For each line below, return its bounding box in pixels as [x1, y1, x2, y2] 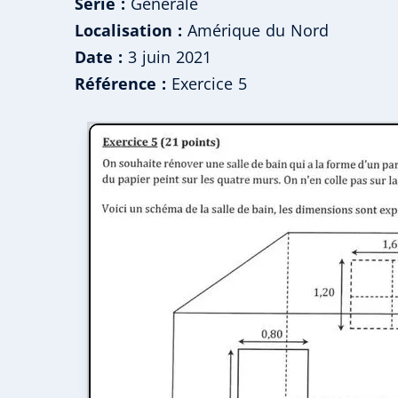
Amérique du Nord [181, 20, 329, 42]
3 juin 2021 [122, 46, 211, 68]
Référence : [75, 73, 166, 95]
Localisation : [75, 20, 182, 42]
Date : [75, 46, 123, 68]
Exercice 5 [165, 73, 247, 95]
